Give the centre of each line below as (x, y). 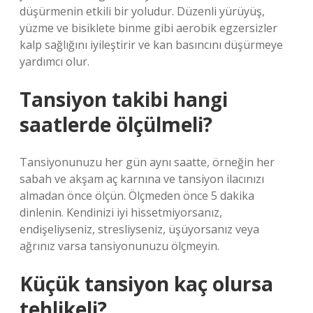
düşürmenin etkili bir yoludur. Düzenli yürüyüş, (142, 11)
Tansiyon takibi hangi (124, 99)
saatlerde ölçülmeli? (116, 124)
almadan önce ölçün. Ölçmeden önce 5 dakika (137, 196)
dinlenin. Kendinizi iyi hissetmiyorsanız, (121, 212)
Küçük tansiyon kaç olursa (146, 284)
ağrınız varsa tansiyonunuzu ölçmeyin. (119, 246)
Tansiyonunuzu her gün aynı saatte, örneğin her (147, 162)
